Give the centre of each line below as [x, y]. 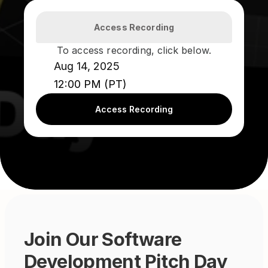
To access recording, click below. [134, 50]
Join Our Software [103, 239]
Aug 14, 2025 [87, 66]
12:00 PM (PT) [90, 84]
